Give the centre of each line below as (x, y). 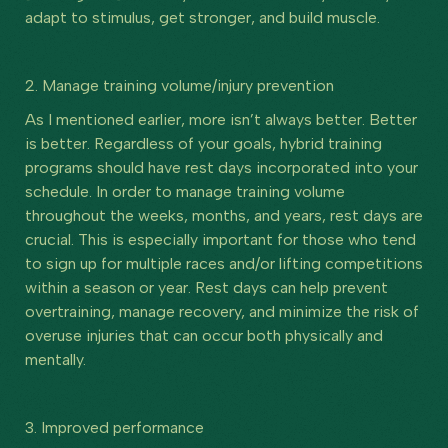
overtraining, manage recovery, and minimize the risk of (222, 311)
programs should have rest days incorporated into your (221, 167)
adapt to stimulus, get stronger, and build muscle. (202, 17)
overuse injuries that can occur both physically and (204, 335)
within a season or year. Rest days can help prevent (206, 287)
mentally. (57, 359)
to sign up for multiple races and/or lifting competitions (224, 263)
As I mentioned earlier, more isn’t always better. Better (221, 119)
